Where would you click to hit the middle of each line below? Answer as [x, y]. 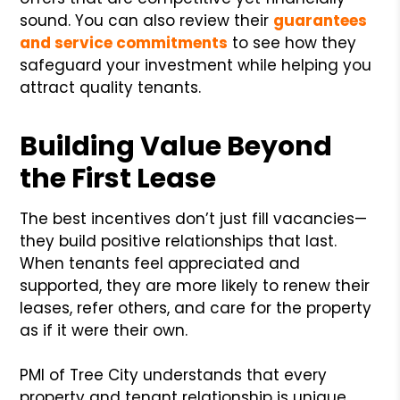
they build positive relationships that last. [179, 241]
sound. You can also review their [145, 20]
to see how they [292, 42]
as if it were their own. [104, 330]
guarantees [321, 20]
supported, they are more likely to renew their [195, 285]
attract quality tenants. [111, 87]
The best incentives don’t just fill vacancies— [194, 218]
